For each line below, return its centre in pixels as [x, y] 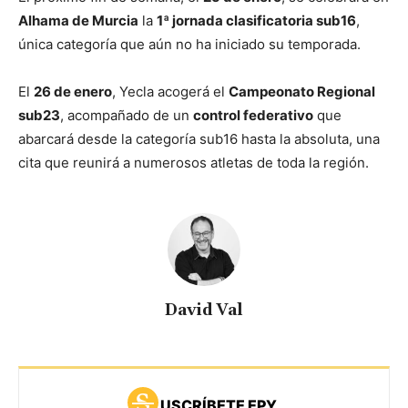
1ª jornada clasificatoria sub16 [256, 20]
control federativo [253, 115]
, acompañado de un [127, 115]
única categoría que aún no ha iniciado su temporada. [189, 44]
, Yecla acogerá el [170, 91]
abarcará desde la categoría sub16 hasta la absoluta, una [199, 138]
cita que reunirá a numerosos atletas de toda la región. [194, 162]
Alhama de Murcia [78, 20]
